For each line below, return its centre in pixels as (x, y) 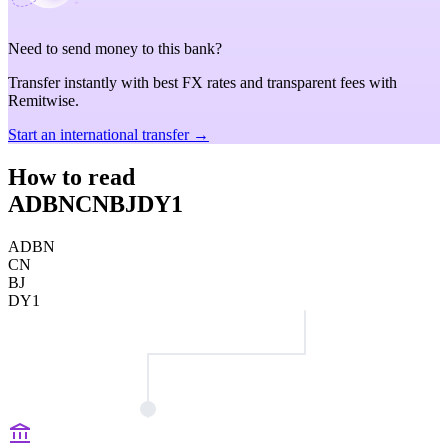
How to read (71, 176)
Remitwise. (43, 100)
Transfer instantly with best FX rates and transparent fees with (202, 82)
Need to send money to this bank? (115, 48)
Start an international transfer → (108, 134)
